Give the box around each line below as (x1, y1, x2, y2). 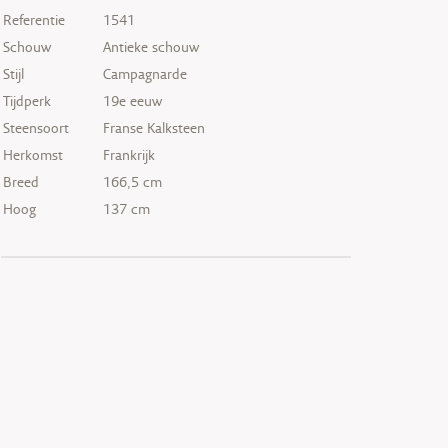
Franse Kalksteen (103, 119, 205, 138)
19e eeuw (103, 92, 162, 111)
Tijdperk (3, 92, 51, 111)
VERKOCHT (291, 322, 361, 337)
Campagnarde (103, 65, 187, 84)
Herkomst (3, 146, 63, 165)
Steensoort (3, 119, 69, 138)
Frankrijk (103, 146, 155, 165)
